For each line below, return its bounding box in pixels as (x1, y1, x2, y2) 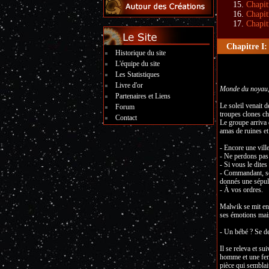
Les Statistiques (115, 70, 160, 79)
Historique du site (115, 49, 166, 57)
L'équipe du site (115, 59, 160, 68)
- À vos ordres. (219, 186, 263, 194)
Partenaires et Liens (115, 92, 171, 100)
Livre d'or (115, 81, 143, 89)
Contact (115, 113, 137, 122)
